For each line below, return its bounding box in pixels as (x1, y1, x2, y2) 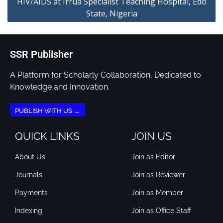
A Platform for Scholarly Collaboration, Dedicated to (10, 70, 201, 80)
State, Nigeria (86, 8, 137, 19)
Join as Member (131, 188, 183, 197)
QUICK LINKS (15, 130, 80, 142)
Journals (15, 170, 42, 179)
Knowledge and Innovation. (10, 82, 110, 92)
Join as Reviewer (131, 170, 185, 179)
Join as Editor (131, 152, 175, 161)
